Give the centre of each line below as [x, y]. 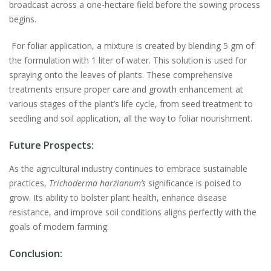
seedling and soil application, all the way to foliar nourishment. [131, 119]
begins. [23, 19]
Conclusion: [36, 254]
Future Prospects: [51, 145]
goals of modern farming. [59, 227]
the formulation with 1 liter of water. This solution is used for [128, 60]
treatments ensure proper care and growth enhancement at [126, 90]
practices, [29, 183]
